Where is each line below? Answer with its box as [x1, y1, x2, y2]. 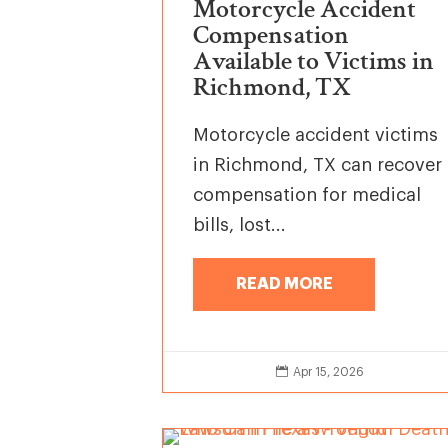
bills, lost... [193, 216, 287, 235]
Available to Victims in [193, 44, 435, 79]
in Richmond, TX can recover [193, 156, 443, 175]
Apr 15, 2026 [293, 365, 365, 378]
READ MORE [235, 275, 333, 292]
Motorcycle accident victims [193, 126, 439, 145]
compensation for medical [193, 186, 422, 205]
